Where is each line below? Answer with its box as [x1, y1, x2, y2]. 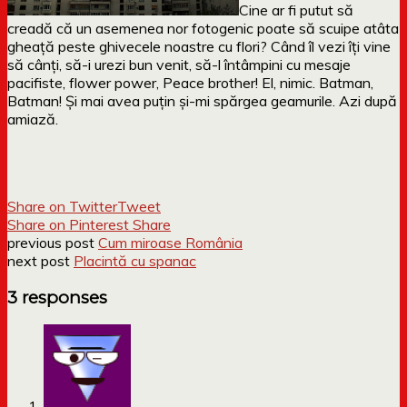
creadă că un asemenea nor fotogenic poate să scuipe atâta [7, 18, 399, 37]
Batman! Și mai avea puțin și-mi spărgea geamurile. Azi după [7, 91, 397, 110]
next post [7, 251, 74, 270]
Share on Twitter [7, 196, 117, 215]
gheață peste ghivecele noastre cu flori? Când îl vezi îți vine [7, 36, 391, 55]
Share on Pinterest [7, 214, 129, 233]
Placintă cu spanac [74, 251, 196, 270]
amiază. [7, 109, 58, 128]
